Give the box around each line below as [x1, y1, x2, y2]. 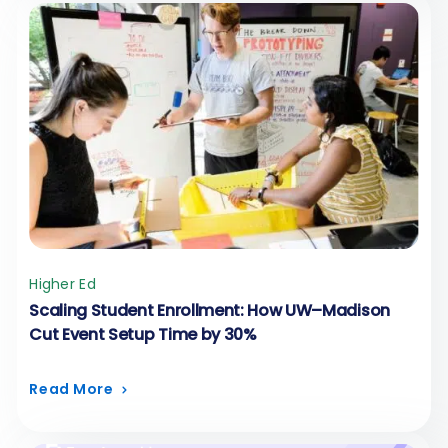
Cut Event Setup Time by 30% [29, 323, 257, 347]
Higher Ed [29, 274, 96, 295]
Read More [29, 379, 114, 400]
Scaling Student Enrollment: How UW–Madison [29, 299, 390, 323]
